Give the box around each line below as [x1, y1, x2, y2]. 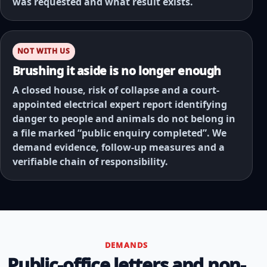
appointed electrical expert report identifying [12, 97, 227, 111]
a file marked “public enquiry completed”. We [12, 126, 226, 139]
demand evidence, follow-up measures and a [12, 140, 225, 154]
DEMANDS [104, 240, 148, 251]
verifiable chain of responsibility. [12, 154, 168, 168]
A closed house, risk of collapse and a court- [12, 83, 219, 97]
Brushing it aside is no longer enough [12, 62, 222, 79]
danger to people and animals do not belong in [12, 111, 235, 125]
